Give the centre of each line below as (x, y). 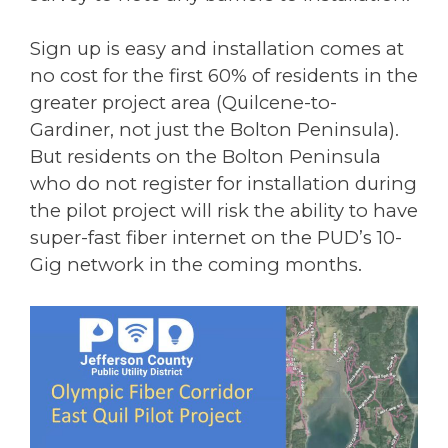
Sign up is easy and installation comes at (217, 49)
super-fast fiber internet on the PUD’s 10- (216, 238)
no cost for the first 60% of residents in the (224, 76)
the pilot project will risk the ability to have (224, 211)
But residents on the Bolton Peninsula (205, 157)
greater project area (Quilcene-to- (183, 103)
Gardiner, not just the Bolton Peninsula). (214, 130)
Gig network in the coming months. (196, 265)
